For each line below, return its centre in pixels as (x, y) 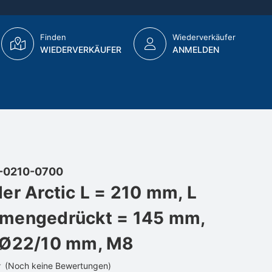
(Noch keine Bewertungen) (58, 265)
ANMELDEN (196, 49)
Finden (53, 37)
